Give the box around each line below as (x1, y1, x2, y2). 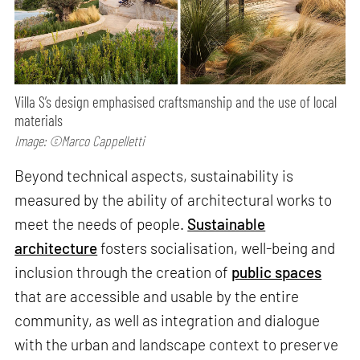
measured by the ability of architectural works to (14, 190, 333, 210)
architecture (14, 239, 98, 258)
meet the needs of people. (14, 215, 188, 234)
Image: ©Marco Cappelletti (14, 131, 145, 149)
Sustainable (187, 215, 266, 234)
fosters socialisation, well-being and (97, 239, 336, 258)
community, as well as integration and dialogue (14, 311, 321, 330)
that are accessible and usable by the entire (14, 287, 300, 306)
